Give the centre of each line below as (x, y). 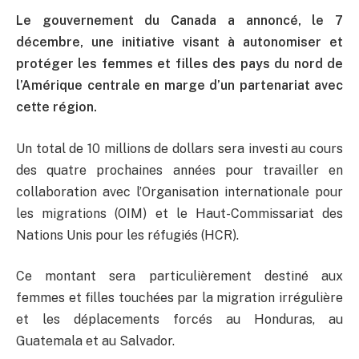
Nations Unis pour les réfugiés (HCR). (127, 235)
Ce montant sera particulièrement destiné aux (179, 276)
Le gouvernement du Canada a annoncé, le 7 (179, 20)
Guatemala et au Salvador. (95, 341)
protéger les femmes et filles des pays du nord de (179, 63)
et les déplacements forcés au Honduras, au (179, 320)
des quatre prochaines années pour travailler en (179, 170)
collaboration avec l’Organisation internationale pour (179, 192)
